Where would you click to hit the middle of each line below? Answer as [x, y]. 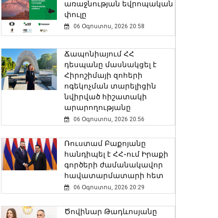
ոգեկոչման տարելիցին [110, 86]
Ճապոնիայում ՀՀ [99, 54]
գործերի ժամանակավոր [113, 165]
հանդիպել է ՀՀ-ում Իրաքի [116, 154]
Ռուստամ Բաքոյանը [105, 144]
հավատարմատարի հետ [114, 176]
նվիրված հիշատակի [105, 97]
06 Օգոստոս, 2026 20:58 [108, 26]
